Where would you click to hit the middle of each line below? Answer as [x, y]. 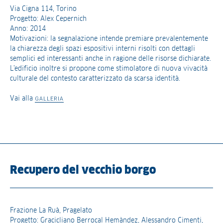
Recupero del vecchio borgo [83, 170]
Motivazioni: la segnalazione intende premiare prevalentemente [109, 39]
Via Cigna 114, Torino [43, 9]
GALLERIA [49, 99]
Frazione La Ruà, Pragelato [51, 210]
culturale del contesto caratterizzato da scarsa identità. [95, 78]
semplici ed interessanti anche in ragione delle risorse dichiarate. [111, 58]
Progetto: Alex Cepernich [48, 19]
